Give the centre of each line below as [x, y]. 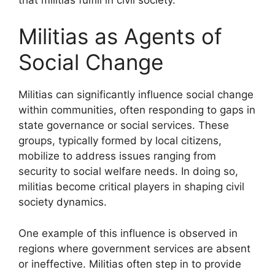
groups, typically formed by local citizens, [120, 141]
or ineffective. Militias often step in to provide [130, 264]
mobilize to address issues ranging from [117, 156]
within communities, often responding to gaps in [137, 110]
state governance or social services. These [124, 125]
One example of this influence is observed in [128, 233]
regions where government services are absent [134, 248]
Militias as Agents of [120, 36]
